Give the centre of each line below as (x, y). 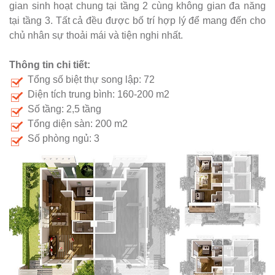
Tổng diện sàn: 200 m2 (78, 124)
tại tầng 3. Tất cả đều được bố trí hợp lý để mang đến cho (137, 21)
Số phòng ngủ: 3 (64, 139)
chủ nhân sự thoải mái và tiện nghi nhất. (96, 36)
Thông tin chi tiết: (50, 65)
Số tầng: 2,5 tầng (64, 109)
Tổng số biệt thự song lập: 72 (91, 80)
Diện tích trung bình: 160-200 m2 (99, 95)
